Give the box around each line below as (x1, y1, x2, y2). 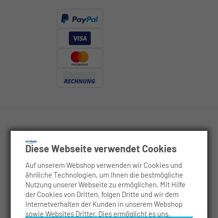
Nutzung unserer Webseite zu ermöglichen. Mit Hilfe (25, 180, 186, 189)
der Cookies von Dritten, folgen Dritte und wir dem (25, 190, 179, 199)
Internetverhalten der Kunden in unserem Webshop (25, 200, 183, 208)
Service (12, 162, 42, 173)
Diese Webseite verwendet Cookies (25, 143, 177, 154)
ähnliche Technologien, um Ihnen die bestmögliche (25, 170, 183, 179)
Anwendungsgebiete (12, 188, 92, 200)
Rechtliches (12, 135, 58, 146)
